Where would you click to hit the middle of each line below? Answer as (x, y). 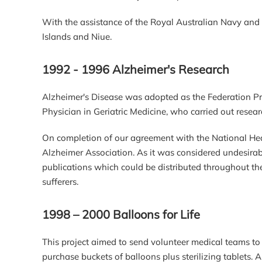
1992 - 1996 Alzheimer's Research (136, 69)
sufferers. (60, 182)
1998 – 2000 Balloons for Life (123, 214)
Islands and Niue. (77, 37)
